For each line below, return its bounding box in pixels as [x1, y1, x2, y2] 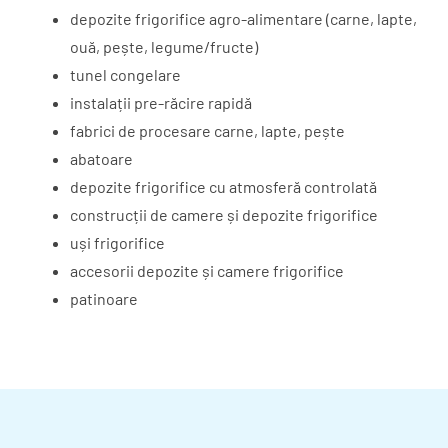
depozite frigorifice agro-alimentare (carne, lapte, [70, 9, 417, 29]
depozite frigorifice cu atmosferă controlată [70, 177, 377, 197]
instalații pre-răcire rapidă [70, 93, 252, 113]
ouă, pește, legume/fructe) [70, 37, 258, 57]
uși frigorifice [70, 233, 165, 253]
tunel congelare [70, 65, 181, 85]
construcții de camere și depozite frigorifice [70, 205, 378, 225]
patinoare [70, 289, 138, 309]
